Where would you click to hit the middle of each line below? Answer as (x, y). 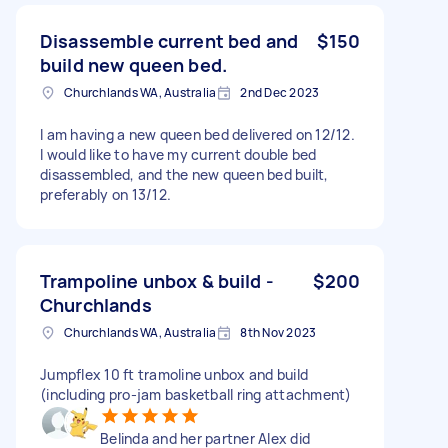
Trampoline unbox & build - (157, 280)
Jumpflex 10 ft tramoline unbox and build (174, 374)
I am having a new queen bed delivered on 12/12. (197, 134)
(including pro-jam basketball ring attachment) (196, 394)
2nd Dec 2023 (280, 92)
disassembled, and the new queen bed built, (184, 174)
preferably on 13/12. (105, 194)
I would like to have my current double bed (178, 154)
